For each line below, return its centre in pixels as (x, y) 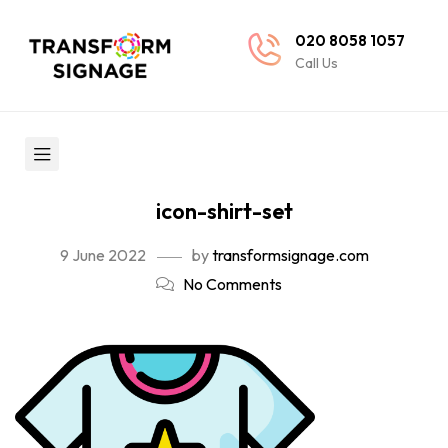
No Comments (232, 284)
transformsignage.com (290, 255)
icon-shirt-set (224, 211)
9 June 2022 (102, 255)
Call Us (316, 63)
